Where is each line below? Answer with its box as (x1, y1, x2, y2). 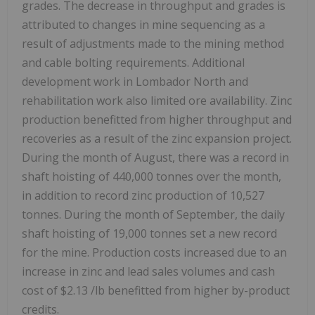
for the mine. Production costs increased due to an (22, 245, 287, 261)
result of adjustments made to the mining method (22, 36, 284, 52)
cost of (22, 283, 60, 299)
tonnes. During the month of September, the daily (22, 207, 285, 223)
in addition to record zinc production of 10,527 (22, 188, 264, 204)
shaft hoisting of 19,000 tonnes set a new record (22, 226, 277, 242)
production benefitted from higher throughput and (22, 112, 292, 128)
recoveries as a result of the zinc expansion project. (22, 131, 292, 147)
